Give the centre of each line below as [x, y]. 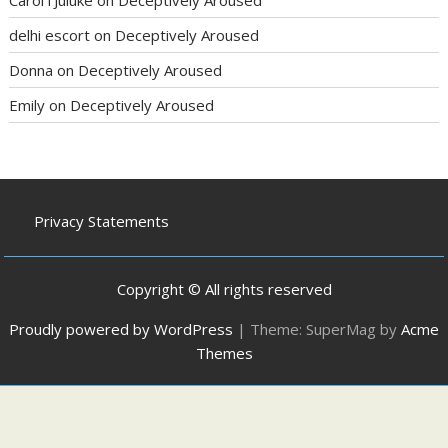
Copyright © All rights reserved [224, 288]
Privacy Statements [102, 221]
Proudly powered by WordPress [121, 328]
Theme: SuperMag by [325, 328]
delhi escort [50, 34]
